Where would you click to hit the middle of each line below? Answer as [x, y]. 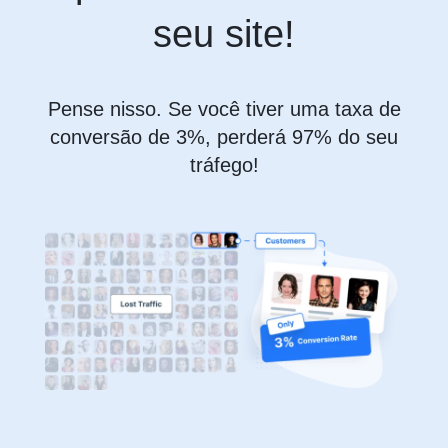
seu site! [224, 33]
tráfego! [224, 164]
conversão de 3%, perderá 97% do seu [224, 136]
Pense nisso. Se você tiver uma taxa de [224, 108]
